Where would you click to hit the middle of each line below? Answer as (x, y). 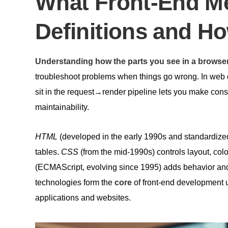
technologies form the (75, 182)
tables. (48, 152)
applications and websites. (83, 197)
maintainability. (62, 107)
